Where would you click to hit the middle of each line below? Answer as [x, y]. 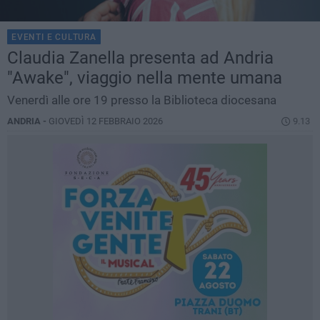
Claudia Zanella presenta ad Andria [140, 58]
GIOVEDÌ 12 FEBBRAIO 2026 [106, 121]
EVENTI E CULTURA [54, 37]
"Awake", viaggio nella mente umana [145, 78]
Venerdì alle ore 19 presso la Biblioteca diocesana [142, 100]
